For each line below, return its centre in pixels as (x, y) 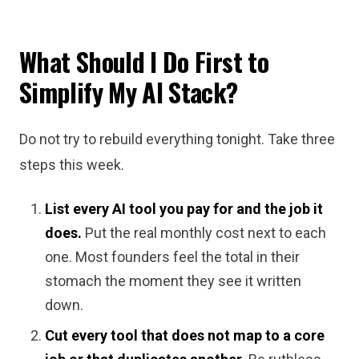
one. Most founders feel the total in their (172, 257)
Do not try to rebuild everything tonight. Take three (177, 139)
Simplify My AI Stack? (129, 92)
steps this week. (72, 165)
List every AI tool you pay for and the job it (184, 209)
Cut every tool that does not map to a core (185, 335)
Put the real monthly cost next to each (204, 233)
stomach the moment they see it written (173, 281)
